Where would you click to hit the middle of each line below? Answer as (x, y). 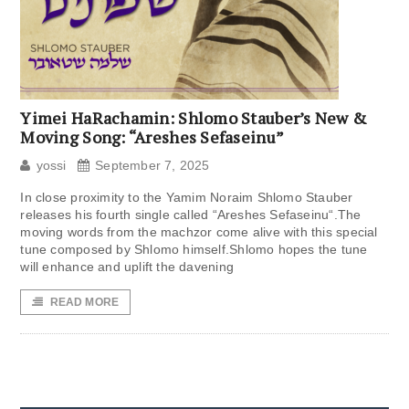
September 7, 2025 (152, 166)
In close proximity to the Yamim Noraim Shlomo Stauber (187, 198)
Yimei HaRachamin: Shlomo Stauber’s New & (194, 118)
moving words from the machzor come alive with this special (199, 232)
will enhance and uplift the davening (127, 267)
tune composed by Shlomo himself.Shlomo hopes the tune (194, 250)
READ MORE (84, 303)
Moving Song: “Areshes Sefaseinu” (152, 137)
